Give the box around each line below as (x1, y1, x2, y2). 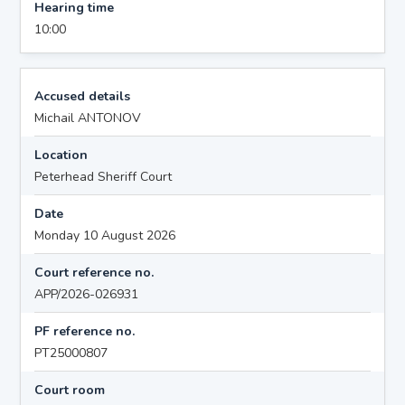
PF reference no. (34, 322, 136, 340)
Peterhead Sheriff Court (34, 167, 173, 185)
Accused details (34, 87, 131, 105)
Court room (34, 381, 106, 399)
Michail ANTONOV (34, 108, 142, 127)
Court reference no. (34, 263, 155, 281)
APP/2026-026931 (34, 285, 139, 303)
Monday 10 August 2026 (34, 226, 176, 244)
